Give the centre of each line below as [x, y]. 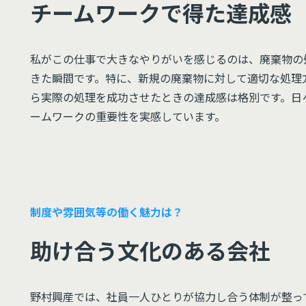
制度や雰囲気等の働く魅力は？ [107, 212]
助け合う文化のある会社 [150, 250]
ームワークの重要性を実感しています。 [128, 116]
